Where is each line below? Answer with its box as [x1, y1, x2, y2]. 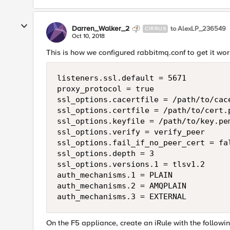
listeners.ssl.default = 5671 [57, 73, 186, 83]
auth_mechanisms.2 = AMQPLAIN [57, 181, 186, 190]
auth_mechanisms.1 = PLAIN [57, 170, 172, 180]
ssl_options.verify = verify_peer [57, 127, 205, 137]
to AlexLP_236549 [170, 24, 226, 33]
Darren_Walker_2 [72, 24, 129, 33]
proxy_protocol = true [57, 84, 154, 93]
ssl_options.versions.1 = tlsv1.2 [57, 160, 205, 169]
